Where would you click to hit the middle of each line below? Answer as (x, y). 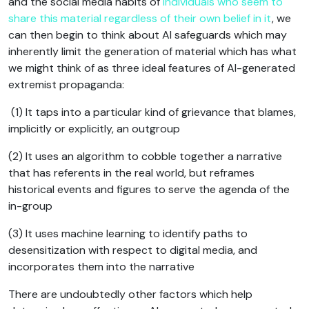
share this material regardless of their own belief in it (140, 18)
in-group (30, 206)
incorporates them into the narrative (101, 266)
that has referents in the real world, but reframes (131, 172)
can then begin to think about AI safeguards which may (148, 34)
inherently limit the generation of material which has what (152, 51)
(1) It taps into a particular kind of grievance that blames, (152, 112)
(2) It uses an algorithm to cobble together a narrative (145, 156)
